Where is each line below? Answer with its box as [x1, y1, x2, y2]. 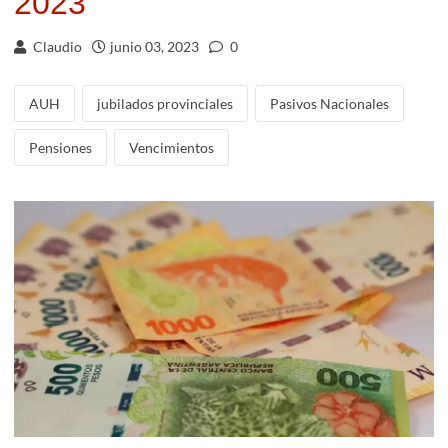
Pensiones [29, 139, 92, 156]
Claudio [30, 38, 82, 55]
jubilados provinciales [97, 95, 233, 112]
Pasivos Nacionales [270, 95, 389, 112]
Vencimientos [129, 139, 214, 156]
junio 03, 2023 [110, 38, 199, 55]
